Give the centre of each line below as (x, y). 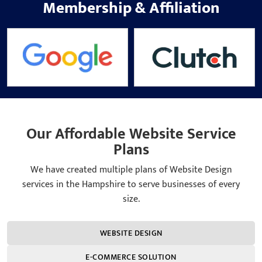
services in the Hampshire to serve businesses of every (131, 184)
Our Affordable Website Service (131, 134)
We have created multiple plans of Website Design (131, 170)
